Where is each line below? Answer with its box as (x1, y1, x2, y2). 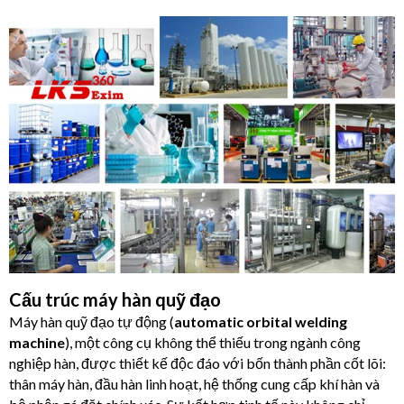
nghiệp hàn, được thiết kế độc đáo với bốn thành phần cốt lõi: (9, 354, 386, 372)
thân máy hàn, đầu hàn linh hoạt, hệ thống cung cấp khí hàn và (9, 375, 380, 393)
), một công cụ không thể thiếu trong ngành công (65, 334, 361, 352)
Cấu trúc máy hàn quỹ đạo (9, 289, 221, 311)
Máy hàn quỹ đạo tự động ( (9, 313, 174, 331)
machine (9, 334, 65, 352)
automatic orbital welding (174, 313, 347, 331)
